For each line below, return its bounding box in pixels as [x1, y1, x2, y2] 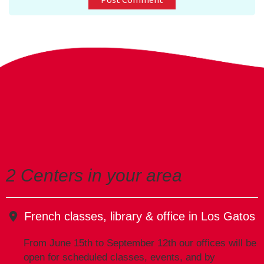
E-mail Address [15, 49, 75, 59]
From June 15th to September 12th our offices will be [24, 237, 256, 249]
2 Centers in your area [6, 166, 182, 186]
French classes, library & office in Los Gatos [24, 210, 255, 223]
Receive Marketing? [22, 90, 97, 100]
